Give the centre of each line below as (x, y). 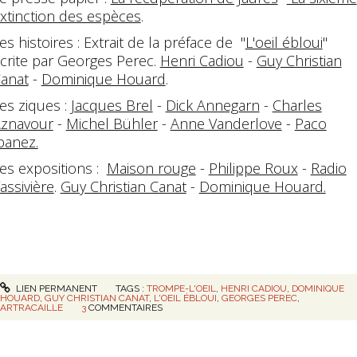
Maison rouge (151, 168)
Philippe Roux (253, 168)
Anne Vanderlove (226, 123)
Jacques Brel (112, 105)
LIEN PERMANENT (56, 288)
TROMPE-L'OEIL (182, 288)
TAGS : (131, 288)
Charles (297, 105)
